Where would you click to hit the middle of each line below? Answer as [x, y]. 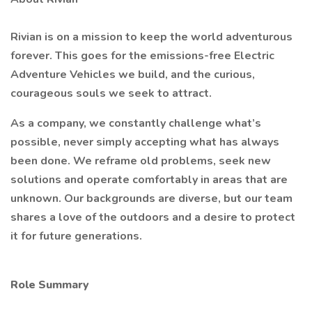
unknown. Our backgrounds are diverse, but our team [151, 198]
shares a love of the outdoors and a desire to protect [153, 217]
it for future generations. [78, 236]
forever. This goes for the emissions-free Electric [142, 56]
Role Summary [50, 285]
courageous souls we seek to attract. [112, 93]
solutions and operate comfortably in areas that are [149, 180]
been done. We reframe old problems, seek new [141, 161]
